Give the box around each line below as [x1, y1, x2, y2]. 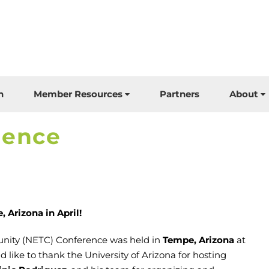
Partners [160, 88, 199, 100]
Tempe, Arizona [163, 234, 234, 246]
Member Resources [34, 88, 122, 100]
